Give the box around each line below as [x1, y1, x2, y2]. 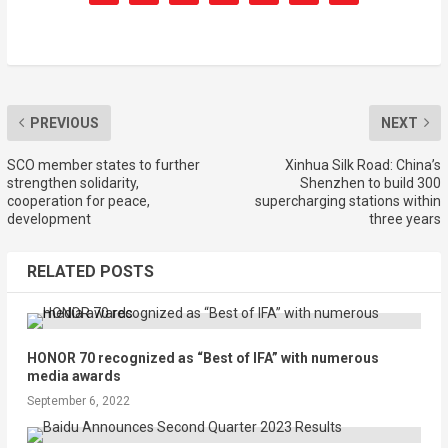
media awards [26, 367, 121, 384]
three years [369, 210, 442, 227]
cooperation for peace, [6, 192, 150, 209]
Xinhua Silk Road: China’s [285, 156, 442, 173]
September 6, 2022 [26, 393, 130, 408]
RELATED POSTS [26, 261, 154, 281]
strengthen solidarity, [6, 174, 139, 191]
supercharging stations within [255, 192, 442, 209]
